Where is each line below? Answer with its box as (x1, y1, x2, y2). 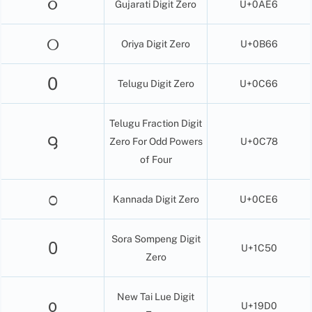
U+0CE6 (240, 193, 279, 205)
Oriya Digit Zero (121, 38, 191, 49)
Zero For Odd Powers (109, 135, 203, 147)
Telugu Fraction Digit (109, 117, 203, 129)
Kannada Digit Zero (112, 193, 199, 205)
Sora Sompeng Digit (111, 233, 201, 244)
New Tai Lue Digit (117, 290, 195, 302)
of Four (139, 153, 172, 165)
